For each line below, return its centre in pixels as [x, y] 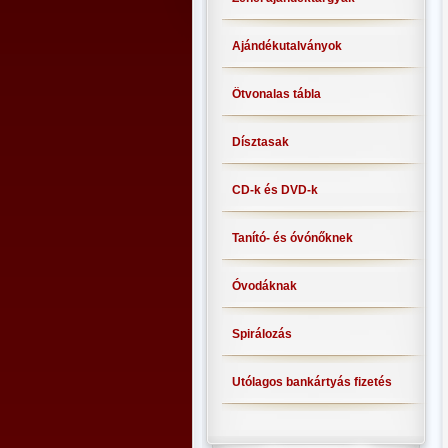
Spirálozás [262, 334]
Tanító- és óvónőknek [292, 238]
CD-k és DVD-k [275, 190]
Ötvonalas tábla [276, 94]
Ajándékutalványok [287, 46]
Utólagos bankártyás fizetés [312, 382]
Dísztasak [260, 142]
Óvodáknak [264, 286]
